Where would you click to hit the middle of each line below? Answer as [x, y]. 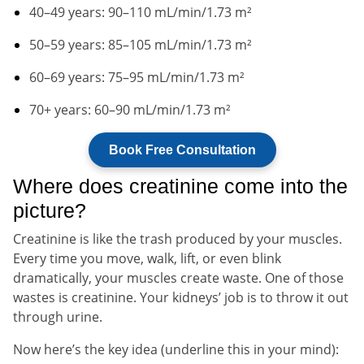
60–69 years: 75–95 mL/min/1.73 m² [137, 77]
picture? [50, 210]
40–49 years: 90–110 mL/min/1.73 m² [141, 12]
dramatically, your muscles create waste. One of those [178, 277]
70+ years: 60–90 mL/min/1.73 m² [130, 109]
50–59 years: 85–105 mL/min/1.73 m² [141, 44]
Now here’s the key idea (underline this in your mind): [176, 349]
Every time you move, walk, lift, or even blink [147, 258]
